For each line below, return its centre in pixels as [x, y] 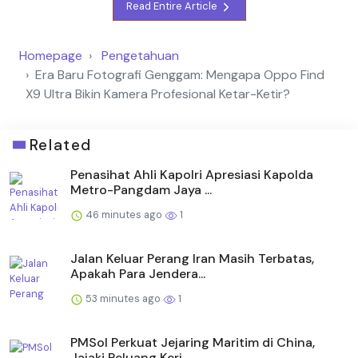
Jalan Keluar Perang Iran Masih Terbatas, [192, 258]
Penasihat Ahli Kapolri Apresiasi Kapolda [192, 174]
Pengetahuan [140, 55]
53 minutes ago [123, 298]
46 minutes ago [124, 214]
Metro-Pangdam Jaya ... [141, 189]
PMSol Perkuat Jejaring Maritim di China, [193, 342]
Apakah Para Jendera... [138, 273]
